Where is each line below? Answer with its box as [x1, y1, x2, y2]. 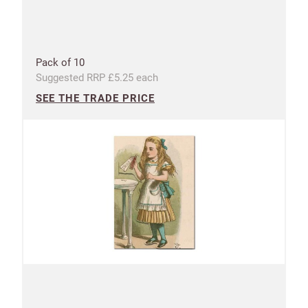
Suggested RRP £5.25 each [36, 71, 158, 84]
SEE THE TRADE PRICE [36, 91, 155, 104]
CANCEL [67, 8, 108, 19]
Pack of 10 [36, 56, 85, 69]
